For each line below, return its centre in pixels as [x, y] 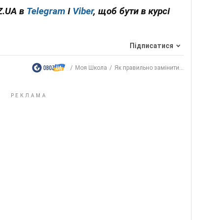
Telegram [46, 11]
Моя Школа [91, 68]
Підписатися [151, 45]
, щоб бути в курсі [132, 11]
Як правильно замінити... [149, 68]
